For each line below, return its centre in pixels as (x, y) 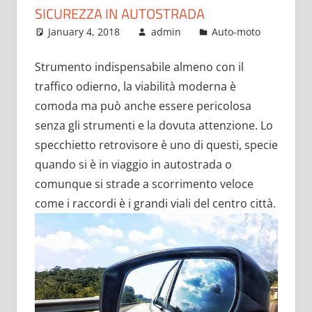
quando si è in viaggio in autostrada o (133, 164)
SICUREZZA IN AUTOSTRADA (119, 13)
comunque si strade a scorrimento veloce (144, 184)
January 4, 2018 (84, 31)
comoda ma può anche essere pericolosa (143, 106)
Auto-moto (236, 31)
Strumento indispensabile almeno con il (139, 67)
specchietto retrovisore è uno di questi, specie (156, 145)
